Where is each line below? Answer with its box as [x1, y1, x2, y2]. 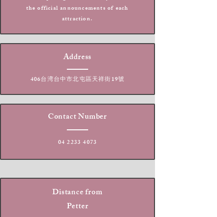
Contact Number [47, 110, 108, 124]
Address [63, 51, 92, 65]
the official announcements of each [26, 3, 129, 14]
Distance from [52, 186, 103, 200]
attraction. [62, 14, 93, 25]
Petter [66, 200, 89, 214]
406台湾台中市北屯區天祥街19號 [30, 75, 125, 85]
